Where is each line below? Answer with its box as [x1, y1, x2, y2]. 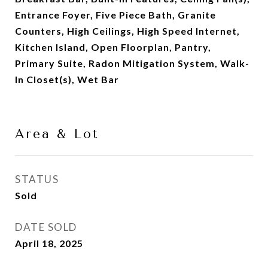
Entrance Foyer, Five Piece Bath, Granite [15, 9, 216, 20]
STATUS [15, 173, 59, 185]
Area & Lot [15, 127, 99, 141]
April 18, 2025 [15, 237, 83, 249]
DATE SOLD [15, 221, 77, 233]
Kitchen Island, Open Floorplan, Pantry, [15, 41, 211, 53]
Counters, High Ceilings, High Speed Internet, [15, 25, 240, 36]
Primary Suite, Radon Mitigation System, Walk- [15, 57, 249, 69]
